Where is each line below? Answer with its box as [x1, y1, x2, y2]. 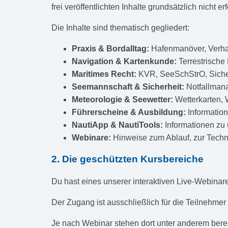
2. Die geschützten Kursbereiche [51, 154, 204, 165]
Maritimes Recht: [71, 69, 136, 78]
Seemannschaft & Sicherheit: [71, 82, 184, 91]
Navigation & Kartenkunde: [71, 56, 177, 66]
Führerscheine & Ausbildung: [71, 107, 186, 117]
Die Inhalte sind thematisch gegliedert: [51, 23, 189, 32]
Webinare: [71, 133, 111, 142]
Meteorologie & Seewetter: [71, 95, 173, 104]
